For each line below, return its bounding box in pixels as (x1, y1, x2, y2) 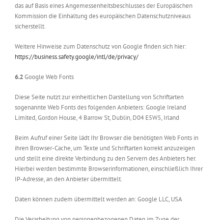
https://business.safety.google (15, 52, 94, 61)
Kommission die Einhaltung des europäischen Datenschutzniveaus (15, 11, 191, 20)
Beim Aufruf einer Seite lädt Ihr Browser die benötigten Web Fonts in (15, 133, 198, 142)
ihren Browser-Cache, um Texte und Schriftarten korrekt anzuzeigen (15, 143, 195, 152)
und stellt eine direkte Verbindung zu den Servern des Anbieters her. (15, 154, 196, 163)
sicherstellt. (15, 22, 46, 30)
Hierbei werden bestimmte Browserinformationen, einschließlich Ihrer (15, 164, 203, 173)
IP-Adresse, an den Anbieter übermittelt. (15, 174, 122, 183)
